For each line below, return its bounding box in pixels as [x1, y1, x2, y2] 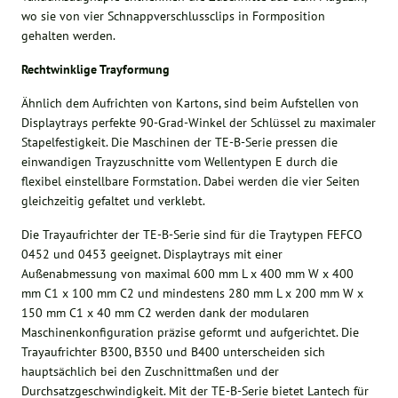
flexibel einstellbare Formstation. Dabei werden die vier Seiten [21, 172, 361, 189]
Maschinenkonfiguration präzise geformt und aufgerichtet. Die [21, 323, 360, 340]
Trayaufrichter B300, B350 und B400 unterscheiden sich [21, 343, 326, 360]
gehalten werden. [21, 27, 116, 44]
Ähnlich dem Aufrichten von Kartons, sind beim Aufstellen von [21, 94, 360, 111]
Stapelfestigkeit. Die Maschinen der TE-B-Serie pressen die [21, 133, 338, 150]
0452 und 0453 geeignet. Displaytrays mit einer [21, 245, 283, 262]
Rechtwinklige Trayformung [21, 60, 171, 77]
